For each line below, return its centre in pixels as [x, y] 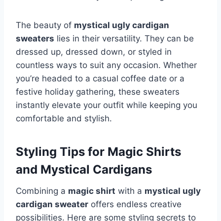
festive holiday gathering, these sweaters [98, 92]
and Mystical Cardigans [84, 170]
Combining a [42, 191]
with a [130, 191]
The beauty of [45, 25]
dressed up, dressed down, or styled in [94, 52]
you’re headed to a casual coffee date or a [100, 79]
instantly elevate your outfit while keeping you [107, 105]
